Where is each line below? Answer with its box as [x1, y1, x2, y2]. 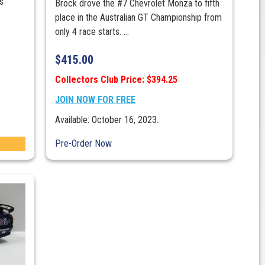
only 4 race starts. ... [55, 26, 130, 38]
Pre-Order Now [55, 138, 112, 150]
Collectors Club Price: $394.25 [55, 74, 178, 86]
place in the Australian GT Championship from [55, 12, 222, 24]
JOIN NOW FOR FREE [55, 94, 136, 106]
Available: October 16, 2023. [55, 114, 159, 126]
